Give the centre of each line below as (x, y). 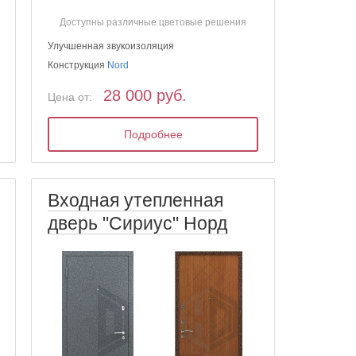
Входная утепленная (136, 201)
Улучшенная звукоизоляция (111, 46)
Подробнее (153, 134)
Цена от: (70, 97)
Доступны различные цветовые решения (153, 22)
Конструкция (78, 65)
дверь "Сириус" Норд (138, 224)
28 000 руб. (145, 95)
